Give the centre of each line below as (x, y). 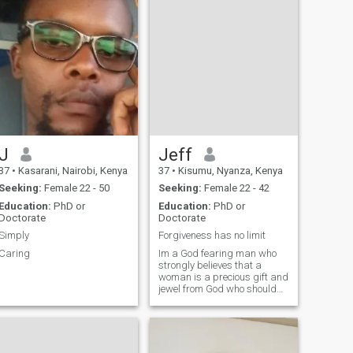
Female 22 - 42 (235, 188)
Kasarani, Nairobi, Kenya (71, 170)
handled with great (201, 312)
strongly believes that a (210, 265)
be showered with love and (198, 300)
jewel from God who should (217, 288)
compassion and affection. (217, 324)
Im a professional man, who (219, 336)
